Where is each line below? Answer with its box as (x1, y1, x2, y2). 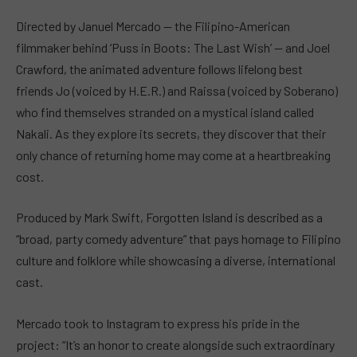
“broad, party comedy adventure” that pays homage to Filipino (16, 231, 341, 247)
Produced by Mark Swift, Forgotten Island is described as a (16, 210, 323, 226)
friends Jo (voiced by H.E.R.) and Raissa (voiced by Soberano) (16, 82, 338, 98)
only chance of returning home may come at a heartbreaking (16, 147, 331, 163)
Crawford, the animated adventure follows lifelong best (16, 61, 303, 76)
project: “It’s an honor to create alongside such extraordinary (16, 336, 335, 352)
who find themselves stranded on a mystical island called (16, 104, 314, 120)
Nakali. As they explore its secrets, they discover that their (16, 125, 326, 141)
